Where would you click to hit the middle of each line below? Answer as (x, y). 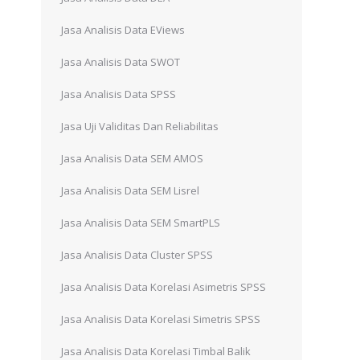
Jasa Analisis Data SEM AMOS (132, 158)
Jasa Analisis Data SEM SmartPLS (141, 223)
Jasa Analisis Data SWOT (121, 62)
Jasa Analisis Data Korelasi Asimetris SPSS (164, 287)
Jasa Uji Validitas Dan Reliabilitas (140, 126)
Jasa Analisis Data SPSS (119, 94)
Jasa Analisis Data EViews (123, 30)
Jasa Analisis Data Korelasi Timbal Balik (156, 351)
